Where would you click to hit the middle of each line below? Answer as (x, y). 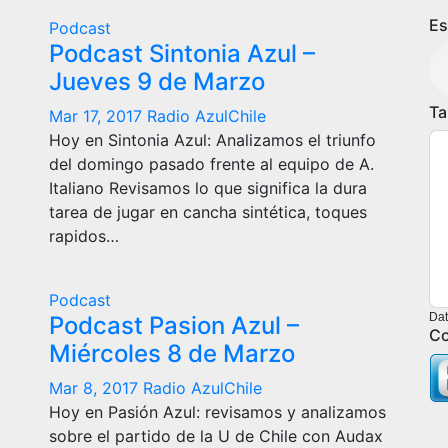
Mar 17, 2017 (98, 116)
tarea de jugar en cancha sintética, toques (208, 212)
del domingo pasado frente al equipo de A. (211, 164)
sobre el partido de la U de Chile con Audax (216, 436)
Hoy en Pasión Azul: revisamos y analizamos (217, 412)
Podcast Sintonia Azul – (182, 53)
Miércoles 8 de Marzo (172, 353)
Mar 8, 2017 (96, 388)
